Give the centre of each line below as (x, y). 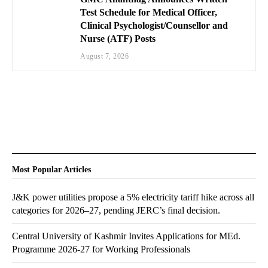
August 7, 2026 (105, 57)
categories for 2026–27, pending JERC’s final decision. (116, 211)
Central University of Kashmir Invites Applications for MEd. (126, 236)
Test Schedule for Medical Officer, (149, 13)
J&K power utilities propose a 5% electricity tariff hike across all (133, 197)
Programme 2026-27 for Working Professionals (101, 249)
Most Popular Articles (51, 170)
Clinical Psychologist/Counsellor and (154, 26)
